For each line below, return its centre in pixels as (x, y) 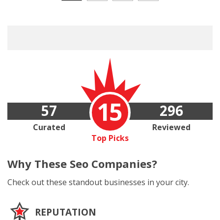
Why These (39, 164)
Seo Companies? (113, 164)
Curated (49, 127)
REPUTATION (66, 212)
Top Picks (110, 138)
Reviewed (171, 127)
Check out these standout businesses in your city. (98, 182)
